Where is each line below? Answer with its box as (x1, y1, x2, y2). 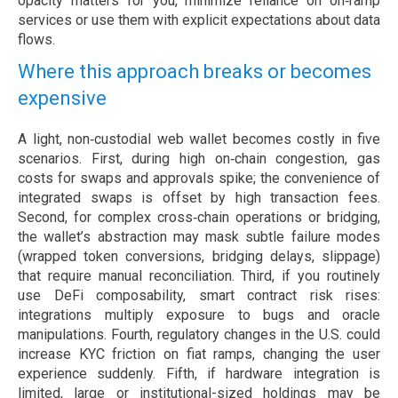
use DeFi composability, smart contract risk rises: (18, 287, 380, 305)
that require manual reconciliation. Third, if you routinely (18, 267, 380, 285)
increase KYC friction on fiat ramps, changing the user (18, 346, 380, 363)
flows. (18, 31, 55, 49)
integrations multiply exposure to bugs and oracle (18, 306, 380, 324)
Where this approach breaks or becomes (18, 60, 371, 84)
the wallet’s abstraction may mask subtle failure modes (18, 228, 380, 246)
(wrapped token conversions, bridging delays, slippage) (18, 248, 380, 266)
